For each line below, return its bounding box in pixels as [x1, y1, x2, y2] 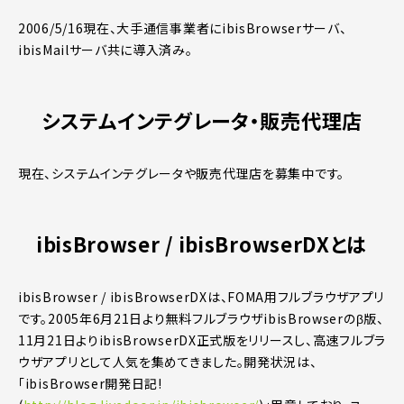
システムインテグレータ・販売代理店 [41, 105, 363, 134]
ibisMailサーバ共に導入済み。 [18, 40, 193, 59]
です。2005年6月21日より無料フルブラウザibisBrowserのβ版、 [18, 308, 384, 327]
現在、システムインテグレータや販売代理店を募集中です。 [18, 163, 344, 182]
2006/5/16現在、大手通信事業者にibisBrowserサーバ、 [18, 18, 347, 37]
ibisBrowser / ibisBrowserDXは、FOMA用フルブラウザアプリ [18, 287, 385, 306]
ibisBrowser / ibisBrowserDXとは [36, 228, 368, 258]
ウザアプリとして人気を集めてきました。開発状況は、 [18, 352, 317, 371]
